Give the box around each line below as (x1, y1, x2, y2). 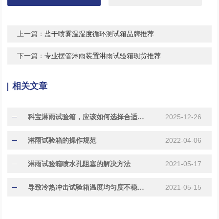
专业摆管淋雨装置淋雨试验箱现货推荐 (44, 51, 161, 60)
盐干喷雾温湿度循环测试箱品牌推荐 (44, 29, 154, 38)
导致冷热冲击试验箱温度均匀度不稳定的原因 (137, 183, 145, 191)
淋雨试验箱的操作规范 (28, 136, 97, 144)
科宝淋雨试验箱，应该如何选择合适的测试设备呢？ (137, 112, 145, 121)
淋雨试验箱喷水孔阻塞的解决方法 (28, 159, 131, 168)
